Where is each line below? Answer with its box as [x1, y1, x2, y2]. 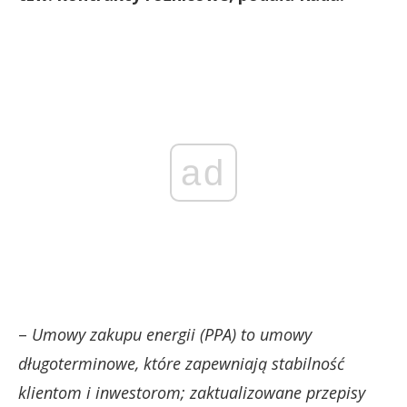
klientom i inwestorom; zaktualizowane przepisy [18, 382, 365, 403]
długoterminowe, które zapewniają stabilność [18, 352, 344, 374]
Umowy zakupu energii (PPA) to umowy [32, 323, 312, 345]
